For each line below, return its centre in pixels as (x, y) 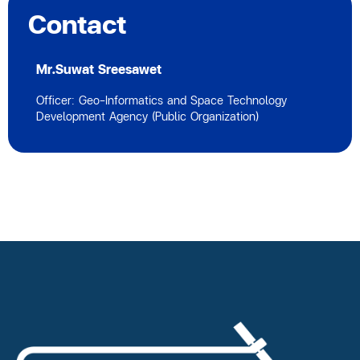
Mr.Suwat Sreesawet (99, 69)
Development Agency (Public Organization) (147, 116)
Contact (77, 23)
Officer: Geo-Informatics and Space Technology (162, 100)
